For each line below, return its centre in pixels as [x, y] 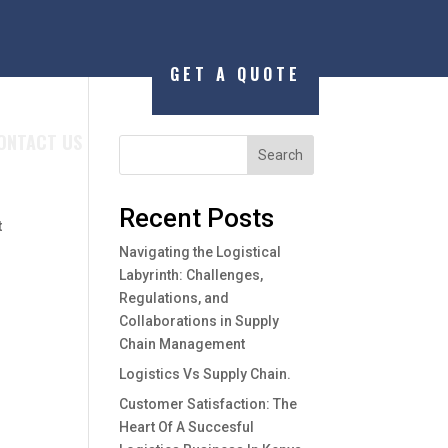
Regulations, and [174, 297]
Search [280, 154]
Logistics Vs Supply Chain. [205, 373]
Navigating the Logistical [200, 251]
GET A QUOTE [235, 73]
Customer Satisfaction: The [208, 403]
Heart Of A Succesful [187, 426]
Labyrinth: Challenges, [191, 274]
